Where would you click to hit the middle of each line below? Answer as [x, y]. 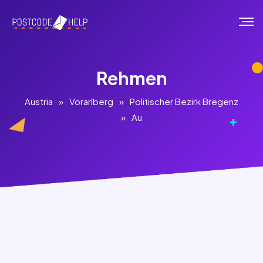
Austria [39, 101]
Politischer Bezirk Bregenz [184, 101]
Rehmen [131, 78]
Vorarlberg [91, 101]
